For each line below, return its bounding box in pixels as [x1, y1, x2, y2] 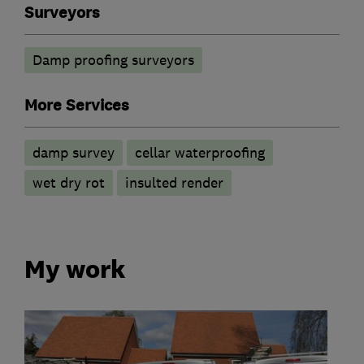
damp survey [32, 143, 115, 162]
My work [24, 253, 126, 285]
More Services [24, 94, 129, 116]
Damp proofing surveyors [32, 50, 194, 69]
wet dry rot [32, 173, 105, 192]
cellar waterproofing [135, 143, 265, 162]
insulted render [125, 173, 223, 192]
